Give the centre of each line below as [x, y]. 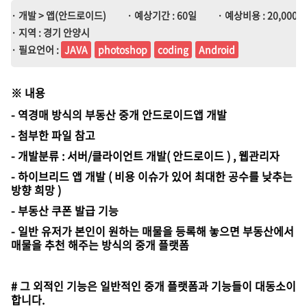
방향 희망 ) [36, 190]
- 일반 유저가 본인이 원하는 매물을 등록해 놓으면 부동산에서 [152, 231]
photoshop [123, 49]
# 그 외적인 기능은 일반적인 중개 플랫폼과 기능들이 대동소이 [153, 286]
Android [217, 49]
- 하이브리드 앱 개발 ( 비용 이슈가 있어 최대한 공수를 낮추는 [152, 176]
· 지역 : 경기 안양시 [50, 32]
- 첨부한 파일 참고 [54, 135]
